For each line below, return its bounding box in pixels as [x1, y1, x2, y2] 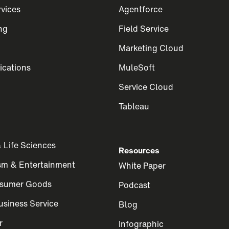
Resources [119, 144, 159, 156]
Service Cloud [119, 81, 173, 93]
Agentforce [119, 3, 163, 15]
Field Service [119, 22, 169, 35]
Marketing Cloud [119, 42, 184, 54]
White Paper [119, 159, 166, 172]
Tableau [119, 100, 149, 112]
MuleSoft [119, 61, 155, 74]
